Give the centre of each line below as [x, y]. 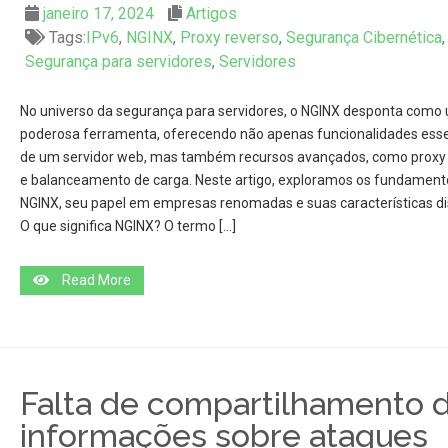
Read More [96, 280]
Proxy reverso [229, 37]
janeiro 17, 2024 [98, 13]
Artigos [211, 13]
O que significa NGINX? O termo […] [127, 226]
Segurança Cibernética [363, 37]
